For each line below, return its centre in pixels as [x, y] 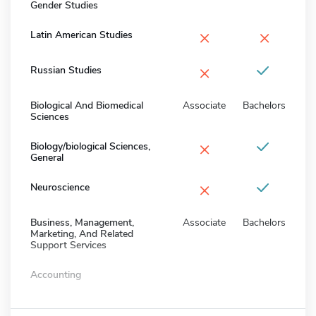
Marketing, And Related [82, 233]
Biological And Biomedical [87, 105]
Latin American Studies [81, 35]
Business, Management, [82, 222]
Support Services [68, 245]
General [47, 157]
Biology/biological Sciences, [90, 146]
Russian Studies [66, 70]
